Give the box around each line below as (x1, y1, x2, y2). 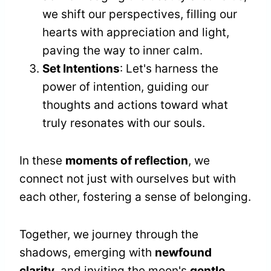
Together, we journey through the (19, 227, 198, 242)
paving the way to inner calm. (42, 44, 203, 58)
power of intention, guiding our (42, 80, 209, 94)
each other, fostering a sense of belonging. (19, 190, 251, 204)
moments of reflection (65, 154, 188, 168)
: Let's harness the (120, 62, 218, 76)
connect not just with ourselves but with (19, 172, 236, 186)
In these (19, 154, 65, 168)
